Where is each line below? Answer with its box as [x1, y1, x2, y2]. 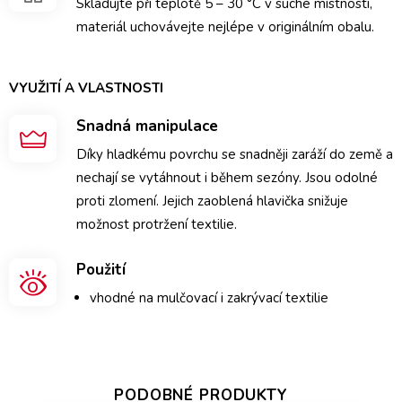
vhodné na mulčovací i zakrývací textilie [90, 289, 328, 307]
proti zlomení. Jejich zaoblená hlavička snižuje [76, 192, 348, 210]
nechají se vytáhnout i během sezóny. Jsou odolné [76, 169, 378, 187]
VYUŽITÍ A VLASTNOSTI [9, 79, 163, 97]
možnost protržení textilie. [76, 215, 237, 233]
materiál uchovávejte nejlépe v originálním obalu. [76, 18, 374, 36]
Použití [76, 259, 126, 280]
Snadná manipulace [76, 116, 218, 136]
